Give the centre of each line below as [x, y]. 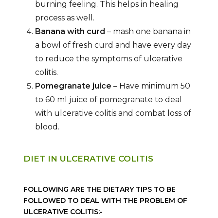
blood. [47, 127]
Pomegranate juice [73, 86]
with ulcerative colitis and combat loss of [113, 113]
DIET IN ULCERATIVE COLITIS [88, 159]
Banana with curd [70, 31]
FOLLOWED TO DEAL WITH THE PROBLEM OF [105, 200]
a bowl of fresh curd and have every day [113, 45]
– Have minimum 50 [151, 86]
